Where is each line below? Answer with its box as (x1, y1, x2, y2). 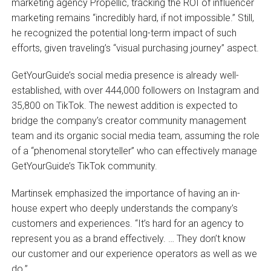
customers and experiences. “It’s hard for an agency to (11, 217, 244, 229)
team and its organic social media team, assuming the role (11, 129, 260, 142)
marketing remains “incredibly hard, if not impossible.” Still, (11, 11, 254, 24)
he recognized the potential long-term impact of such (11, 27, 237, 39)
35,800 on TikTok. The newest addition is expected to (11, 99, 238, 111)
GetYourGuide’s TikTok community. (11, 160, 157, 172)
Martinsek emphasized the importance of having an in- (11, 187, 240, 199)
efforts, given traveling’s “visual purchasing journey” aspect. (11, 42, 259, 54)
